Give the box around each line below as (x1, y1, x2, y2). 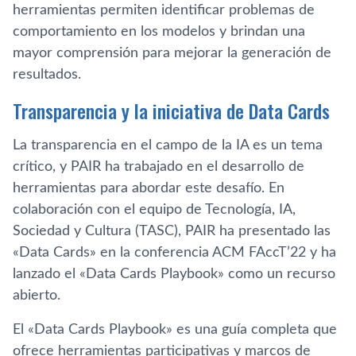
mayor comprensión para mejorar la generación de (13, 46, 331, 60)
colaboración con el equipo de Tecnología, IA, (13, 203, 296, 217)
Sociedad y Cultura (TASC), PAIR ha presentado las (13, 224, 331, 238)
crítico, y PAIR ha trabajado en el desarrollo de (13, 160, 304, 174)
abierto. (13, 288, 60, 303)
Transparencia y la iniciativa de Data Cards (13, 96, 330, 125)
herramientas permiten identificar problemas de (13, 3, 315, 17)
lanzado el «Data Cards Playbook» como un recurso (13, 267, 335, 281)
